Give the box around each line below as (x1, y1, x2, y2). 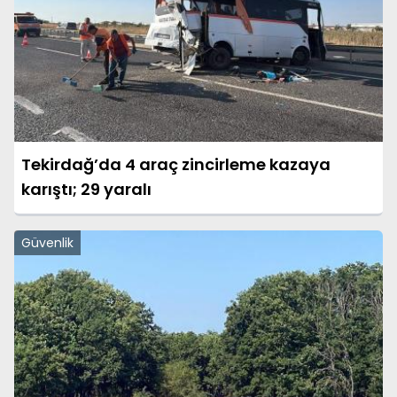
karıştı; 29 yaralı (21, 177, 152, 200)
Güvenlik (21, 233, 74, 252)
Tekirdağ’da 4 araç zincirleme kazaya (21, 152, 331, 175)
